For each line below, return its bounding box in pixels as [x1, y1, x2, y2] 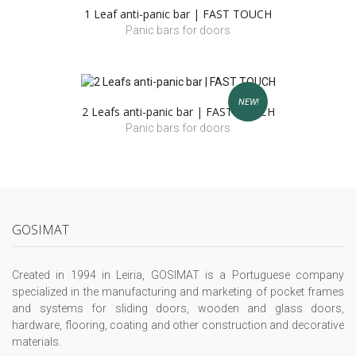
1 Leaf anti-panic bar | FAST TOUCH [84, 6, 272, 22]
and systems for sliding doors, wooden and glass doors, [12, 302, 344, 315]
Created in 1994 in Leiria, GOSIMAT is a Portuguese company [12, 269, 344, 282]
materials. [12, 335, 61, 349]
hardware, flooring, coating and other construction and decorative [12, 319, 344, 332]
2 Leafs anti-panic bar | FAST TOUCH [81, 104, 275, 120]
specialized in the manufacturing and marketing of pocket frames [12, 285, 344, 299]
